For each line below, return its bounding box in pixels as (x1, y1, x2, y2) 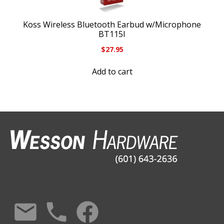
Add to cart (91, 66, 132, 77)
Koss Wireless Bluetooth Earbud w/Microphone (23, 18, 201, 30)
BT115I (98, 28, 125, 39)
